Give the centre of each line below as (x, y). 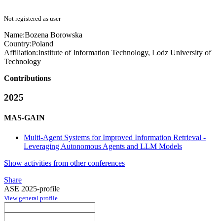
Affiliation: (21, 53)
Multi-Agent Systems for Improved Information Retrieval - (115, 137)
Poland (42, 44)
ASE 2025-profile (32, 188)
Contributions (27, 78)
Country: (18, 44)
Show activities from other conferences (64, 163)
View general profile (31, 198)
